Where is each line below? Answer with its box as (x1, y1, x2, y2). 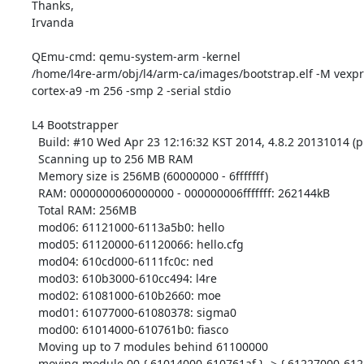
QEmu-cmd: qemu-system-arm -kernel (31, 48, 240, 64)
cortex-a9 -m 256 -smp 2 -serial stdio (31, 82, 231, 98)
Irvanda (31, 14, 74, 30)
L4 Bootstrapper (31, 116, 119, 132)
